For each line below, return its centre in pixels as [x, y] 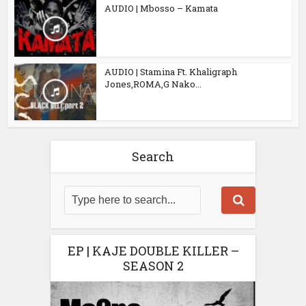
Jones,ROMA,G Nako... [153, 84]
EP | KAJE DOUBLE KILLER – [153, 250]
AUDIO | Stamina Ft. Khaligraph [171, 72]
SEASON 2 [153, 265]
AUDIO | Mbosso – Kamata [162, 9]
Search [153, 156]
